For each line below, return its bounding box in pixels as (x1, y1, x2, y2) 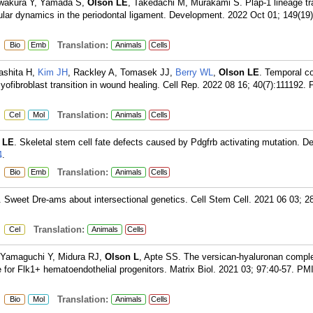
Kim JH (38, 67, 68, 78)
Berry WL (175, 67, 213, 78)
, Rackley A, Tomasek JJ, (68, 67, 175, 78)
